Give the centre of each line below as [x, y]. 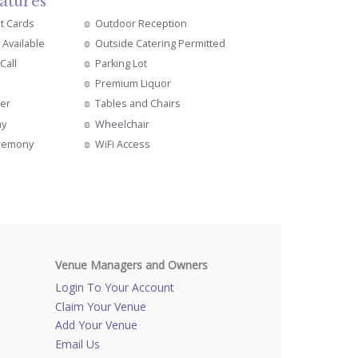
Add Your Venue [97, 325]
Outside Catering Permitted [161, 44]
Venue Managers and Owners [132, 265]
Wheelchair [123, 124]
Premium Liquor [133, 84]
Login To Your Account [115, 287]
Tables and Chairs [138, 104]
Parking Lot [121, 64]
